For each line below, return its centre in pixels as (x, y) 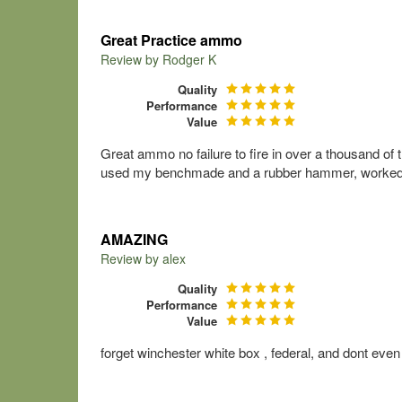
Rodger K (189, 59)
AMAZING (134, 239)
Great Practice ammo (171, 40)
